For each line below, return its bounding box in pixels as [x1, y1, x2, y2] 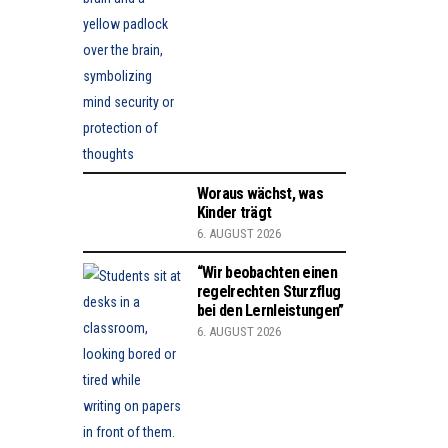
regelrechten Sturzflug [196, 281, 341, 301]
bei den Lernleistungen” [196, 300, 344, 320]
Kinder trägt [196, 202, 272, 222]
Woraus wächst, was [196, 183, 323, 203]
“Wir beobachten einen [196, 262, 337, 282]
